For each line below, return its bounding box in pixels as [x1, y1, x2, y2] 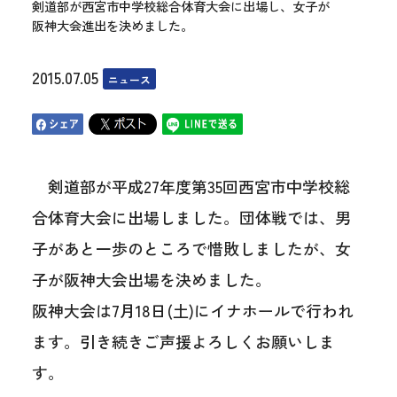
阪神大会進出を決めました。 [31, 15, 193, 35]
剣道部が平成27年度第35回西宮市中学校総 [31, 175, 350, 198]
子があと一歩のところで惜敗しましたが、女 [31, 237, 351, 261]
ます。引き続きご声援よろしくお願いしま [31, 330, 335, 354]
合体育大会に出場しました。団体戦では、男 [31, 206, 351, 230]
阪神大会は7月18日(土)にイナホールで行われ [31, 299, 354, 323]
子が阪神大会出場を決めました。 [31, 268, 271, 292]
